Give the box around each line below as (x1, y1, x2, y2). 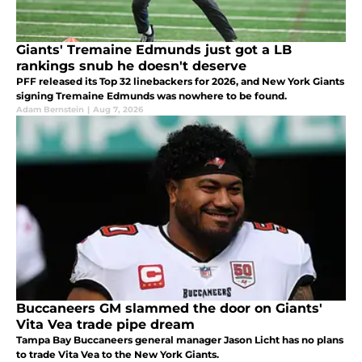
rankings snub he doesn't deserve (16, 57, 246, 74)
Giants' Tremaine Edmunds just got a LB (16, 41, 292, 57)
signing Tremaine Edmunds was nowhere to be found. (16, 89, 287, 102)
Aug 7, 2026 (93, 103, 143, 115)
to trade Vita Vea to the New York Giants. (16, 347, 219, 360)
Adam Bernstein (16, 103, 84, 115)
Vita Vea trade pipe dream (16, 316, 195, 332)
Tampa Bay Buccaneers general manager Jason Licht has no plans (16, 333, 343, 346)
